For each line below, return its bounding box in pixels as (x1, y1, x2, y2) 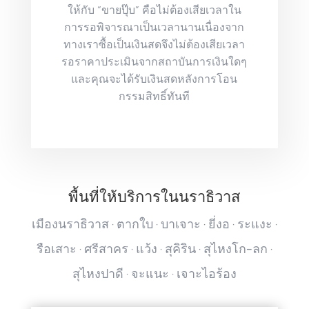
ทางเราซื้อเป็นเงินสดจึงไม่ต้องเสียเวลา (63, 35, 246, 52)
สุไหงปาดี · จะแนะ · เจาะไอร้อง (72, 263, 237, 283)
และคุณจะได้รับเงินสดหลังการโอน (71, 70, 238, 87)
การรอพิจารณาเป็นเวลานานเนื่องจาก (64, 18, 245, 35)
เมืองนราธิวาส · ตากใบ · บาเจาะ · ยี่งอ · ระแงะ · (31, 214, 277, 233)
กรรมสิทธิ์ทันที (119, 87, 190, 104)
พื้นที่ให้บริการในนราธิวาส (68, 185, 241, 208)
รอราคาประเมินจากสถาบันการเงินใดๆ (61, 52, 248, 70)
